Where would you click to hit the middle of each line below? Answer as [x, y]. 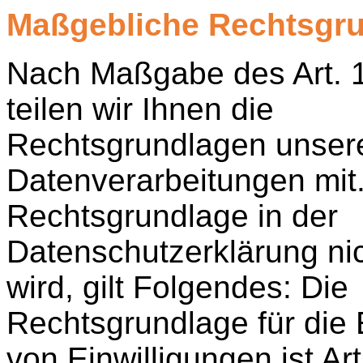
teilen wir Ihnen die [140, 109]
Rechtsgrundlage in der [172, 216]
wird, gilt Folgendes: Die [177, 287]
